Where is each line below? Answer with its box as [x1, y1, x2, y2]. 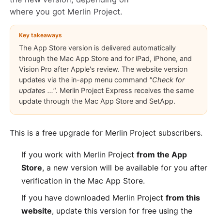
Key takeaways [19, 31, 62, 39]
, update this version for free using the [52, 206, 192, 216]
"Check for [149, 76, 185, 84]
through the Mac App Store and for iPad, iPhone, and [19, 54, 192, 63]
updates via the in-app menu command [19, 76, 149, 84]
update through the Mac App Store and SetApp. [19, 97, 175, 106]
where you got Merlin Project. [10, 7, 123, 16]
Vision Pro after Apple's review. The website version [19, 65, 187, 74]
